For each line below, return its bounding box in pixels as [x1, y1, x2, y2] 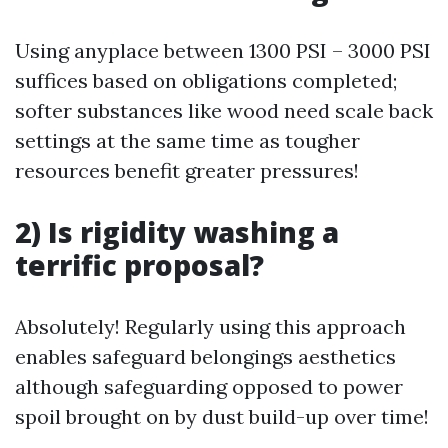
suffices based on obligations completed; [15, 68, 397, 93]
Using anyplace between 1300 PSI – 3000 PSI [15, 38, 431, 63]
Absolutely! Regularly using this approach [15, 314, 406, 339]
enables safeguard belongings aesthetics [15, 344, 396, 369]
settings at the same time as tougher [15, 128, 360, 153]
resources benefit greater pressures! [15, 158, 359, 183]
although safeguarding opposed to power [15, 374, 403, 399]
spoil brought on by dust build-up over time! [15, 404, 429, 429]
